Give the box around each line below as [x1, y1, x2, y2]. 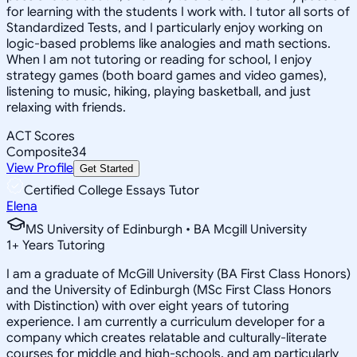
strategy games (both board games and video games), [6, 67, 327, 84]
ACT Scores [6, 127, 75, 144]
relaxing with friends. [6, 99, 126, 116]
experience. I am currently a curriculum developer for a [6, 313, 325, 330]
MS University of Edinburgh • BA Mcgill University [25, 221, 307, 237]
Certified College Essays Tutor [24, 182, 199, 198]
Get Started [80, 162, 133, 175]
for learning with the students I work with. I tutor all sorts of [6, 3, 350, 20]
